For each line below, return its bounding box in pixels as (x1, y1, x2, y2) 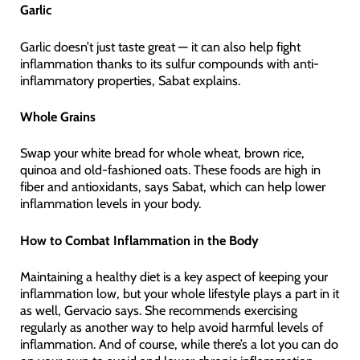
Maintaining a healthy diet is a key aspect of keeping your (19, 268, 328, 284)
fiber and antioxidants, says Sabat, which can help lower (19, 178, 325, 195)
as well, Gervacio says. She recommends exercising (19, 301, 297, 318)
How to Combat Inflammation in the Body (19, 231, 259, 248)
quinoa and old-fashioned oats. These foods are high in (19, 162, 321, 178)
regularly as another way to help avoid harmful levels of (19, 318, 323, 335)
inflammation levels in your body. (19, 195, 201, 212)
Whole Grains (19, 108, 96, 125)
